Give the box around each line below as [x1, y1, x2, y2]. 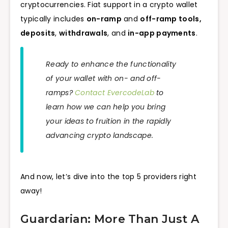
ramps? [46, 87, 75, 98]
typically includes [20, 13, 87, 24]
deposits [20, 27, 55, 38]
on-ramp [86, 13, 122, 24]
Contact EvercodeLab [75, 87, 154, 98]
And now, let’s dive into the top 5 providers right [20, 171, 196, 182]
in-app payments [128, 27, 196, 38]
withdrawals [59, 27, 108, 38]
